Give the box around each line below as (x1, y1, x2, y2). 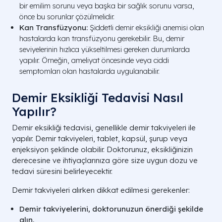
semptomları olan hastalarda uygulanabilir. (19, 66, 160, 76)
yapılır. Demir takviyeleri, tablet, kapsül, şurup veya (12, 134, 187, 144)
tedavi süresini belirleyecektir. (12, 166, 112, 176)
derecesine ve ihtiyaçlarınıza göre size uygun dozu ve (12, 156, 198, 166)
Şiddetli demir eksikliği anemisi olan (88, 23, 204, 33)
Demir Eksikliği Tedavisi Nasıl (12, 90, 183, 106)
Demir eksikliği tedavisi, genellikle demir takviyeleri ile (12, 123, 196, 133)
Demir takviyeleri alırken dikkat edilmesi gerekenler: (12, 185, 190, 195)
